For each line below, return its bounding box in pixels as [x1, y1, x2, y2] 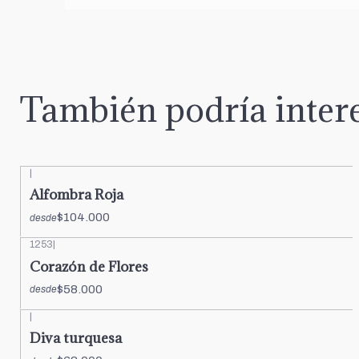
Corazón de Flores [30, 256, 148, 276]
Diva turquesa [30, 328, 122, 347]
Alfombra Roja [30, 185, 123, 204]
